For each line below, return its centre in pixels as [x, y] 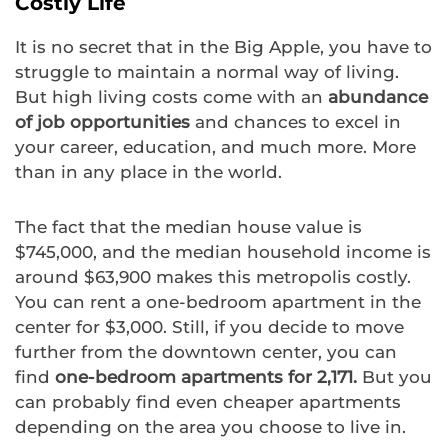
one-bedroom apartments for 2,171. [208, 377]
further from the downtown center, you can [206, 352]
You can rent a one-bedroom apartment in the [218, 302]
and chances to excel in [295, 122]
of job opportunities [102, 122]
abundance [378, 97]
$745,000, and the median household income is [223, 252]
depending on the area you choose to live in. [210, 427]
